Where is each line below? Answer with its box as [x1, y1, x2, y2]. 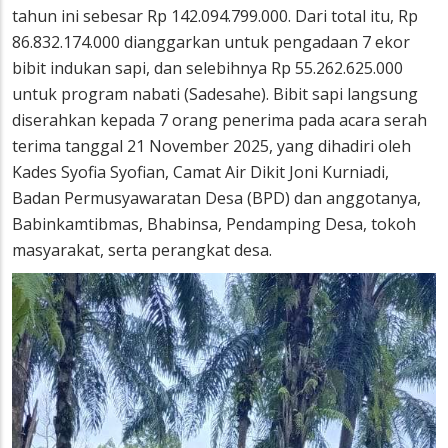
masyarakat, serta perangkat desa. [12, 238, 272, 261]
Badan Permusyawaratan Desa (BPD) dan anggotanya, [12, 186, 421, 209]
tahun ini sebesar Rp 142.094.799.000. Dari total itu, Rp [12, 4, 418, 27]
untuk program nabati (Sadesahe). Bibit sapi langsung [12, 82, 418, 105]
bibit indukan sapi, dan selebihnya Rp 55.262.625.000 [12, 56, 403, 79]
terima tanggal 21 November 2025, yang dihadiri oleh [12, 134, 411, 157]
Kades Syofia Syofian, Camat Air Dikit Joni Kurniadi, [12, 160, 389, 183]
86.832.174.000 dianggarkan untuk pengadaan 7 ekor [12, 30, 410, 53]
